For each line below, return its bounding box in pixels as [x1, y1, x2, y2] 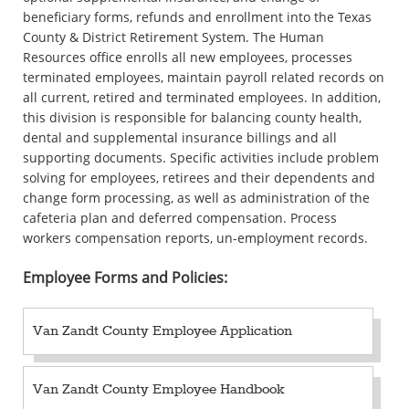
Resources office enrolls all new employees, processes [23, 47, 352, 66]
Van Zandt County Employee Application [33, 321, 292, 341]
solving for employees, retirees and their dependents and [23, 168, 375, 186]
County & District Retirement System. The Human [23, 27, 324, 46]
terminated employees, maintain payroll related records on [23, 68, 384, 86]
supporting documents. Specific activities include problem [23, 148, 379, 166]
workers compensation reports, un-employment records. [23, 228, 368, 246]
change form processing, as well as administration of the [23, 188, 370, 206]
